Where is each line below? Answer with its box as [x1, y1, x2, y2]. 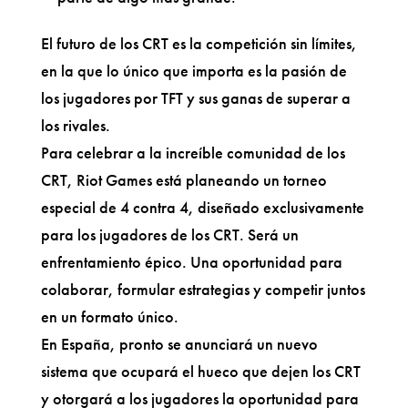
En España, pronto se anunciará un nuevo [40, 332, 318, 354]
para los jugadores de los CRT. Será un [40, 223, 299, 245]
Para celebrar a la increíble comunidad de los [40, 141, 345, 163]
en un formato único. [40, 305, 178, 327]
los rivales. [40, 114, 110, 136]
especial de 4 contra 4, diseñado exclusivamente [40, 196, 364, 218]
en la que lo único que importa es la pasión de [40, 59, 347, 81]
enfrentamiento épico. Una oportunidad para [40, 250, 342, 272]
